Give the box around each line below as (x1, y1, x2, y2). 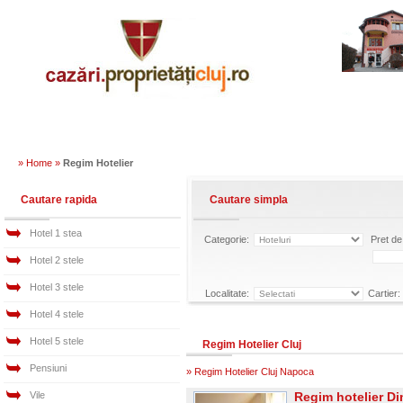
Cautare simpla (210, 193, 288, 206)
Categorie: (204, 234, 252, 245)
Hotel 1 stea (30, 228, 82, 238)
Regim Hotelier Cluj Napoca (194, 366, 314, 377)
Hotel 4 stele (30, 309, 84, 319)
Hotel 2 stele (30, 255, 84, 265)
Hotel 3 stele (30, 282, 84, 292)
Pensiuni (30, 363, 67, 373)
